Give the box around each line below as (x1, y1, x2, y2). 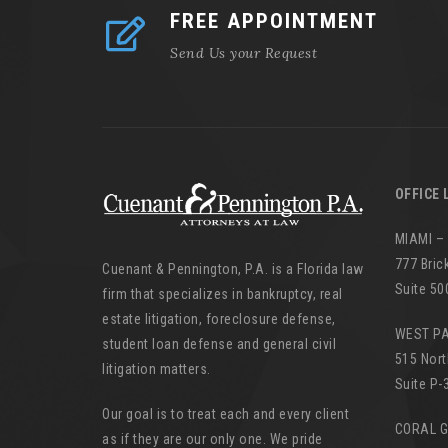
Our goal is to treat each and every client (102, 406, 349, 423)
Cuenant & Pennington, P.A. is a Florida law (102, 261, 364, 278)
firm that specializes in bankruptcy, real (102, 286, 343, 303)
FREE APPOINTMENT (170, 8, 378, 33)
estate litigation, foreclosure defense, (102, 311, 336, 328)
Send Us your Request (170, 43, 317, 62)
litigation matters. (102, 361, 211, 378)
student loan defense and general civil (102, 336, 336, 353)
